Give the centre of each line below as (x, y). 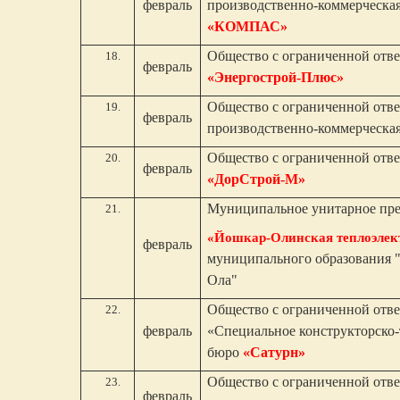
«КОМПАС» (248, 26)
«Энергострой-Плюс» (276, 77)
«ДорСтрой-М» (257, 179)
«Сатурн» (275, 352)
